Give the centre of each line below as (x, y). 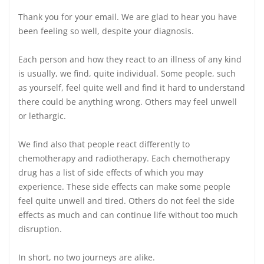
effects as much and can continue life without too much (128, 215)
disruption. (40, 229)
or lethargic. (42, 116)
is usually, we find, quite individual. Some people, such (127, 73)
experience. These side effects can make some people (124, 187)
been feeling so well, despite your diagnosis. (106, 31)
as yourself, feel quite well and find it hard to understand (132, 88)
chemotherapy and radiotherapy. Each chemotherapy (124, 158)
